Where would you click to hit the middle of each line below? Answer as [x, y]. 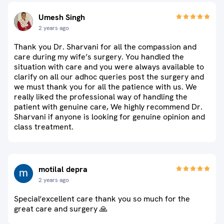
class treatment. [44, 127]
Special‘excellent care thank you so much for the [102, 199]
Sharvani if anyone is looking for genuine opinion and [109, 117]
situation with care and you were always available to [109, 67]
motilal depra [63, 169]
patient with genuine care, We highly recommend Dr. [108, 107]
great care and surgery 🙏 [61, 209]
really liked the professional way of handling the [101, 97]
